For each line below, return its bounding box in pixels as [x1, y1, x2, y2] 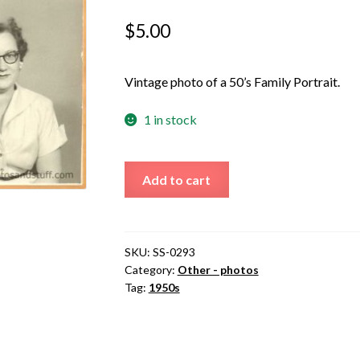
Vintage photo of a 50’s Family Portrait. [124, 73, 340, 89]
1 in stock [144, 112, 198, 128]
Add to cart [142, 171, 211, 187]
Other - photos [177, 262, 259, 276]
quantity [123, 223, 170, 239]
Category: [124, 262, 178, 276]
